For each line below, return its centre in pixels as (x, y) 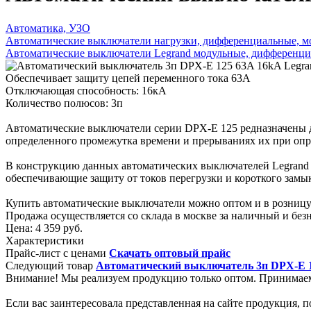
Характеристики (45, 240)
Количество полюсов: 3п (64, 103)
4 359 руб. (58, 228)
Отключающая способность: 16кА (86, 90)
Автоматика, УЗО (48, 28)
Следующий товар (49, 265)
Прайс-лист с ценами (56, 253)
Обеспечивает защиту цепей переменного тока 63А (128, 78)
